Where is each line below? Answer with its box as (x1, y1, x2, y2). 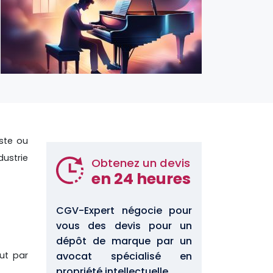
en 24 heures (91, 168, 191, 190)
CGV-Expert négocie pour (56, 203, 192, 218)
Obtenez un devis (91, 155, 190, 171)
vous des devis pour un (56, 218, 192, 233)
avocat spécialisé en (56, 249, 192, 263)
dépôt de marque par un (56, 233, 192, 248)
